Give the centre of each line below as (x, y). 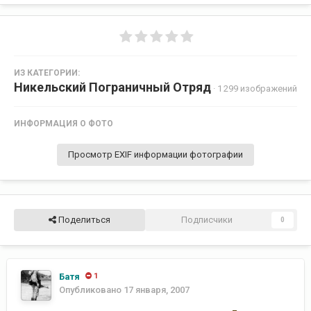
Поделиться (83, 219)
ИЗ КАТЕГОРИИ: (47, 73)
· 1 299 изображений (255, 88)
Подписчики (207, 219)
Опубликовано (91, 289)
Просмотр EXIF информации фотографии (155, 154)
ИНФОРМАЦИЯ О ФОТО (64, 123)
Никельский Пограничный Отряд (112, 87)
